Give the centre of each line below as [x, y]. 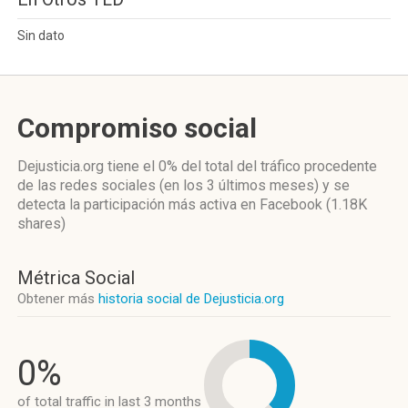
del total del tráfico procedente [277, 166]
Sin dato [41, 36]
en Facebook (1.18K [304, 204]
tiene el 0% [143, 166]
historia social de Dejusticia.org [191, 299]
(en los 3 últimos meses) [239, 185]
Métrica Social [76, 278]
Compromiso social [137, 128]
